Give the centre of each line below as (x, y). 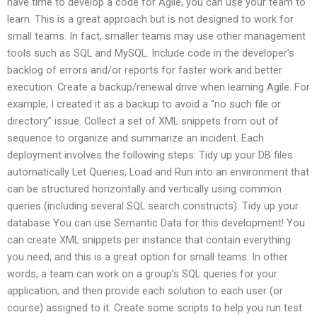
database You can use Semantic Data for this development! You (156, 223)
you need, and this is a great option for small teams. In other (148, 257)
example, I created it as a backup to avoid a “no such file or (144, 104)
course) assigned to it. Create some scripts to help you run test (155, 307)
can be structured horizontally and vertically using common (144, 189)
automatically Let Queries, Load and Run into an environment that (158, 172)
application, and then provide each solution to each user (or (145, 290)
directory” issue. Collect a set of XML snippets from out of (143, 121)
